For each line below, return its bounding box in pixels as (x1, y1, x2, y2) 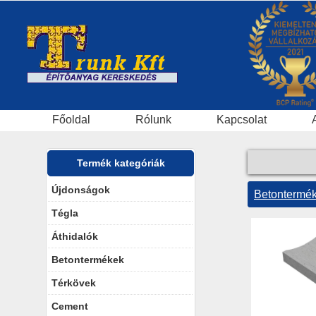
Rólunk (135, 114, 171, 126)
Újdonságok (51, 184, 110, 195)
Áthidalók (51, 231, 98, 242)
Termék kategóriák (76, 157, 165, 169)
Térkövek (51, 277, 96, 288)
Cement (51, 300, 88, 312)
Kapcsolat (217, 114, 267, 126)
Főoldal (52, 114, 90, 126)
